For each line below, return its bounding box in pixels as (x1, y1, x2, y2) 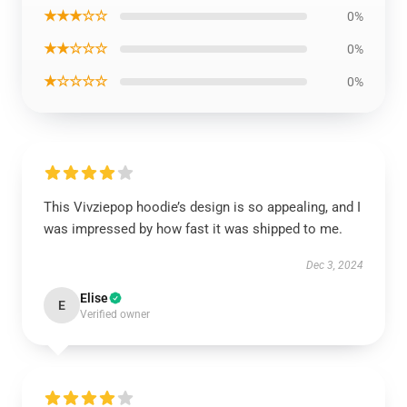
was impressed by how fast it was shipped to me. (44, 221, 342, 237)
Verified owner (80, 308, 150, 321)
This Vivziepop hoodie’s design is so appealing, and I (44, 199, 361, 215)
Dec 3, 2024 (306, 259, 363, 272)
